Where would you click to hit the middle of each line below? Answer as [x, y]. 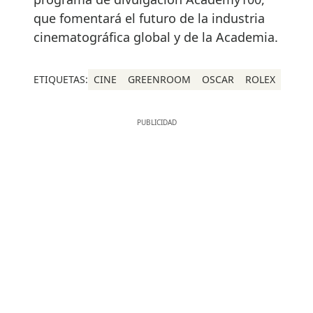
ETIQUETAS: [61, 80]
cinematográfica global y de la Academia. [156, 37]
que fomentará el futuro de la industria [149, 19]
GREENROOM [159, 80]
